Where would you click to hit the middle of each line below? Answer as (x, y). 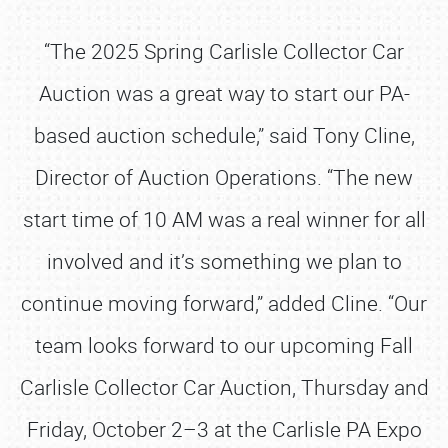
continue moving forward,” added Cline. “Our (224, 303)
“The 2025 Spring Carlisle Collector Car (224, 51)
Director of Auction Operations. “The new (224, 177)
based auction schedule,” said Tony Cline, (224, 135)
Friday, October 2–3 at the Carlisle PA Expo (224, 429)
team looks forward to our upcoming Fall (224, 345)
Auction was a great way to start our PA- (224, 93)
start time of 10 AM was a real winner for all (224, 219)
